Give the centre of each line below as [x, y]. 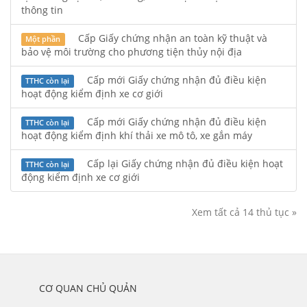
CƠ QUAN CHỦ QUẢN [88, 288]
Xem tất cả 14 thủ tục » [244, 212]
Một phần [43, 39]
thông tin [42, 10]
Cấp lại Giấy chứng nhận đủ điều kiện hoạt [183, 163]
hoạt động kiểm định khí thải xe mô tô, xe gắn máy [137, 135]
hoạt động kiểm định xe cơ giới [92, 94]
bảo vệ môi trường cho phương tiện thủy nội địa [132, 52]
